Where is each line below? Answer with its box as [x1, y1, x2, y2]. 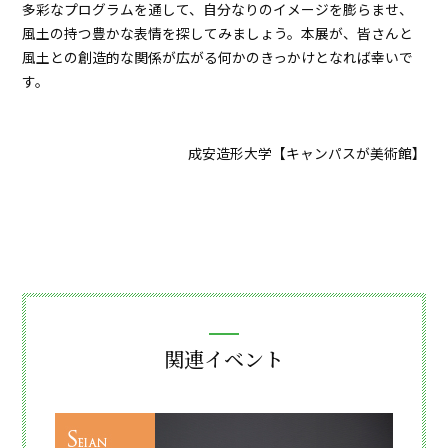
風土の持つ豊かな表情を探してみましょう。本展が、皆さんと [22, 22, 414, 43]
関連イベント [164, 343, 284, 373]
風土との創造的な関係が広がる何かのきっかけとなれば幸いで [22, 46, 414, 67]
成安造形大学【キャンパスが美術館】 [187, 142, 426, 163]
